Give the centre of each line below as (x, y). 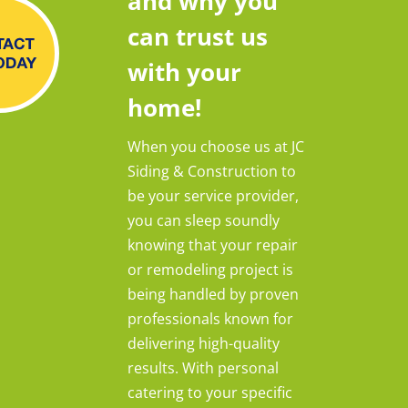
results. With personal (203, 368)
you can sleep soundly (204, 221)
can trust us (198, 37)
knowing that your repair (213, 245)
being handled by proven (213, 295)
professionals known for (210, 319)
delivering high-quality (204, 344)
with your (184, 72)
